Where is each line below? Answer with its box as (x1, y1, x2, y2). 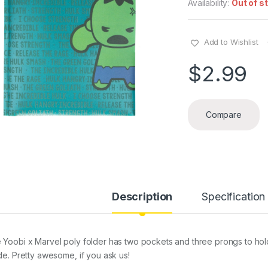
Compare (205, 109, 242, 120)
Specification (202, 190, 266, 203)
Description (111, 190, 173, 203)
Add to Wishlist (203, 37, 258, 47)
